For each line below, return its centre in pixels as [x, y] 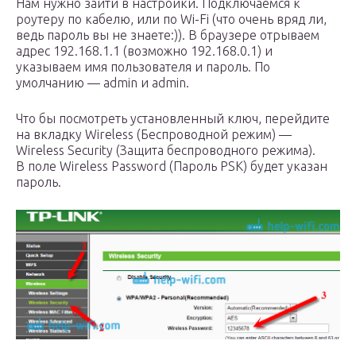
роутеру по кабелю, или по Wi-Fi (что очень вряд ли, [171, 19]
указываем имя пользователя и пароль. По [143, 67]
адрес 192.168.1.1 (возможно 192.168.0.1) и [144, 51]
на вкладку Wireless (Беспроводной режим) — [154, 135]
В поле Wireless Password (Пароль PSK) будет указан [172, 166]
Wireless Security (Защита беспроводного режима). [166, 151]
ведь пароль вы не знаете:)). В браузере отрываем [168, 35]
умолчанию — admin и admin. [103, 83]
